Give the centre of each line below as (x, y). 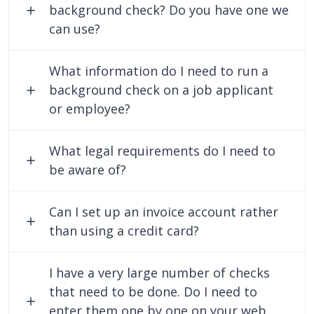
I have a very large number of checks (160, 273)
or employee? (90, 109)
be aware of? (88, 170)
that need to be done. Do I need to (153, 292)
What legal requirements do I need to (163, 151)
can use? (75, 29)
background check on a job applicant (162, 90)
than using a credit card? (124, 231)
